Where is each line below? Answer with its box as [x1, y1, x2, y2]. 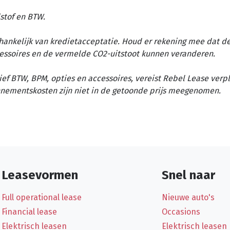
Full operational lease [2, 192, 82, 202]
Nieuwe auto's [161, 192, 215, 202]
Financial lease [2, 206, 57, 217]
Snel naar [161, 167, 215, 182]
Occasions [161, 206, 200, 217]
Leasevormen [2, 167, 79, 182]
